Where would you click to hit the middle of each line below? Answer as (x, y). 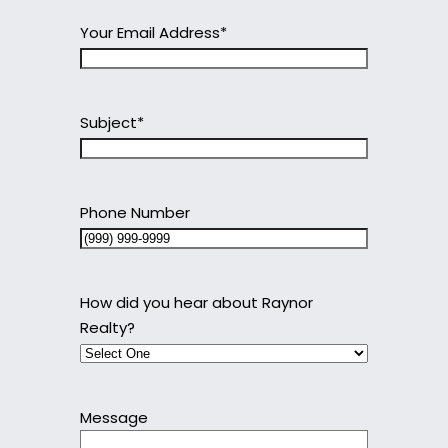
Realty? (107, 328)
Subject (108, 123)
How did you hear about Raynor (196, 303)
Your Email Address (150, 33)
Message (114, 418)
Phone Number (135, 213)
